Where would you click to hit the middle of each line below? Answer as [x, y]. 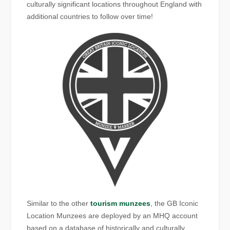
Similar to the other [59, 204]
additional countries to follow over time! [90, 17]
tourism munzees [121, 204]
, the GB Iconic [175, 204]
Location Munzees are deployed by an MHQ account [112, 216]
